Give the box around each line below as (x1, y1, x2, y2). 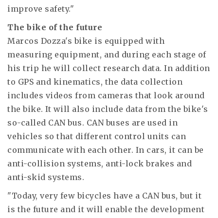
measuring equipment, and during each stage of (7, 50, 206, 59)
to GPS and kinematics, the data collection (7, 77, 182, 87)
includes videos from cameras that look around (7, 91, 205, 100)
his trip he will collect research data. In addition (7, 63, 210, 73)
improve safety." (7, 4, 74, 14)
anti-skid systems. (7, 172, 84, 182)
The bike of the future (7, 22, 102, 32)
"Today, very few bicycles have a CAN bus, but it (7, 191, 201, 200)
